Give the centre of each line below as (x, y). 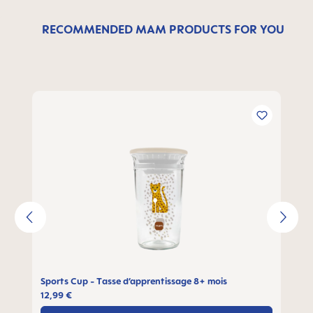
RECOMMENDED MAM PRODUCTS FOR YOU (163, 29)
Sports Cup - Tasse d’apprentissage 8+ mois (134, 281)
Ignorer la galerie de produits (112, 99)
